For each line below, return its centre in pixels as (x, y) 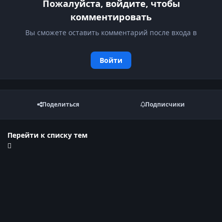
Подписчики (165, 105)
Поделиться (61, 105)
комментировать (111, 17)
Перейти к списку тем (48, 135)
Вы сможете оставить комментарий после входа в (111, 32)
